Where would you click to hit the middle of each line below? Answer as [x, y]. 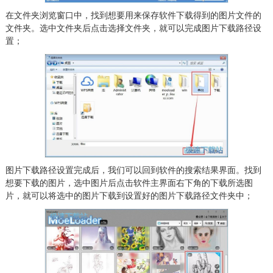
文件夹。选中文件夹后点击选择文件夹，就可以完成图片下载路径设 [133, 28]
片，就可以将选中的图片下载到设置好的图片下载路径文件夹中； [129, 195]
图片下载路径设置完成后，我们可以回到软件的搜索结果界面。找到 [133, 170]
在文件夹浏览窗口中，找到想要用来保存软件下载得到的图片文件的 [133, 16]
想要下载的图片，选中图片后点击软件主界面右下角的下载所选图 [129, 183]
